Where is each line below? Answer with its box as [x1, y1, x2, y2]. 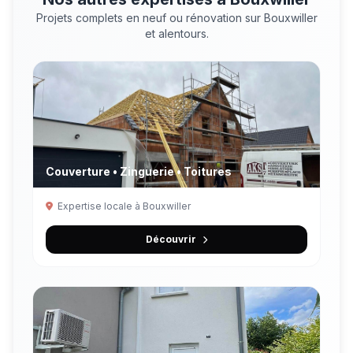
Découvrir [146, 232, 196, 245]
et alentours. [144, 26, 209, 40]
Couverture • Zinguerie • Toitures [46, 164, 232, 178]
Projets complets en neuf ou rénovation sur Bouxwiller [35, 10, 318, 24]
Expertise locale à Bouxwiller [58, 199, 191, 212]
